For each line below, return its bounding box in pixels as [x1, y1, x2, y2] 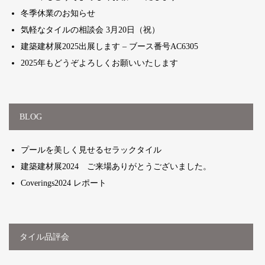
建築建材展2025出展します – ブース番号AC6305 [21, 41, 198, 51]
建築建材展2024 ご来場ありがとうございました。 [21, 161, 211, 171]
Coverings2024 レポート [21, 178, 106, 188]
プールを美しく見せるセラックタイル [21, 145, 161, 154]
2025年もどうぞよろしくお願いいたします [21, 58, 178, 67]
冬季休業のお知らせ [21, 8, 95, 18]
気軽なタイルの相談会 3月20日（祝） [21, 25, 160, 34]
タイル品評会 [20, 232, 69, 241]
